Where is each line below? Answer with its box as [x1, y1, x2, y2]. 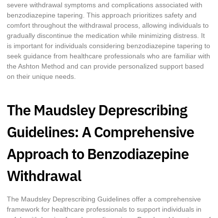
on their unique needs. [7, 73, 76, 81]
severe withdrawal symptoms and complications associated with [7, 1, 202, 9]
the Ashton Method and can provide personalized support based [7, 62, 204, 71]
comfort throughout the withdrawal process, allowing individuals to [7, 21, 209, 30]
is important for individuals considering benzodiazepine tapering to [7, 42, 210, 50]
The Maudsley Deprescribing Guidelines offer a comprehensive [7, 195, 201, 203]
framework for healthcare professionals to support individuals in [7, 205, 201, 213]
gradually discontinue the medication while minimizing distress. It [7, 32, 205, 40]
